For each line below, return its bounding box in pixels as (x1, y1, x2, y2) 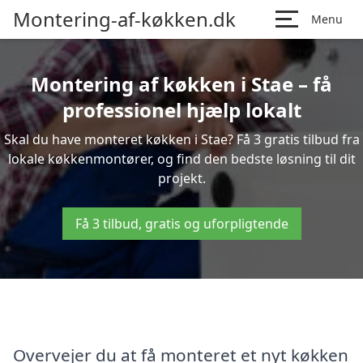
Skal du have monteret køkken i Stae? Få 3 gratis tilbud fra (3, 130, 360, 148)
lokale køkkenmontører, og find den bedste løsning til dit (7, 150, 356, 168)
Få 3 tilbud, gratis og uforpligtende (75, 215, 288, 233)
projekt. (157, 169, 206, 187)
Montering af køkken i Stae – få (31, 70, 332, 97)
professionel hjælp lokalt (62, 96, 301, 123)
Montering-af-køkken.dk (13, 6, 236, 32)
